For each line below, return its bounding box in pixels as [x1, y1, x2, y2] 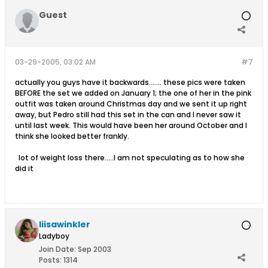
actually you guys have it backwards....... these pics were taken [15, 77, 245, 87]
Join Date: [39, 244, 76, 254]
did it [15, 163, 33, 173]
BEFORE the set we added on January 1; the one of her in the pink [15, 88, 251, 98]
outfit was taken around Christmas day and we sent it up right [15, 99, 247, 109]
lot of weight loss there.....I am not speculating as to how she [15, 153, 245, 163]
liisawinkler [39, 218, 90, 230]
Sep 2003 [78, 244, 111, 254]
